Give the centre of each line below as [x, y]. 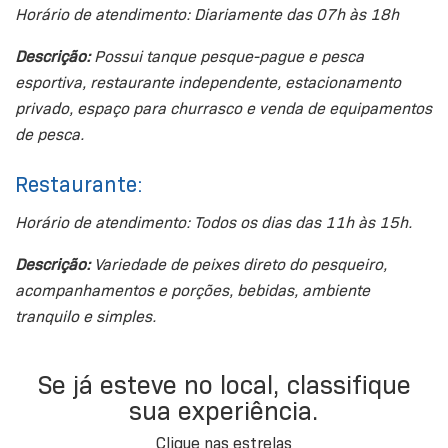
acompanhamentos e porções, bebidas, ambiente [192, 291]
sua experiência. [224, 411]
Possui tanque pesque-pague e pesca [227, 57]
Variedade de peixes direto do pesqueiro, [238, 265]
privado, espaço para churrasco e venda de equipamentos [223, 109]
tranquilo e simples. [85, 317]
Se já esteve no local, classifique [224, 385]
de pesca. [49, 135]
